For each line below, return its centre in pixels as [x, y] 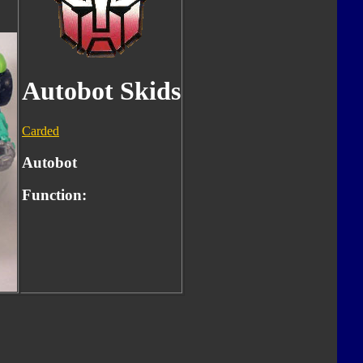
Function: [54, 195]
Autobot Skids [101, 91]
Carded [41, 130]
